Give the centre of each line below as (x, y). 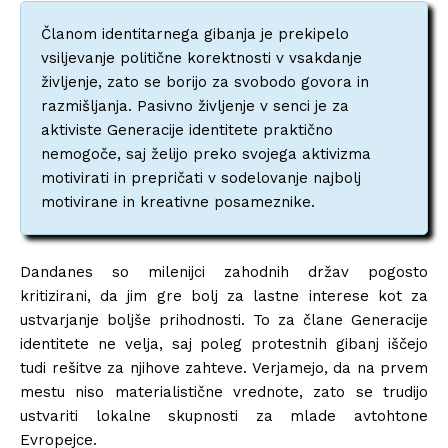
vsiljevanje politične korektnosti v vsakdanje (201, 57)
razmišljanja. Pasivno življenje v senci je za (195, 105)
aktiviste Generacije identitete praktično (187, 129)
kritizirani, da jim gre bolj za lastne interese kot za (224, 295)
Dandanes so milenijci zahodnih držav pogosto (224, 271)
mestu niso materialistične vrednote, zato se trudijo (224, 391)
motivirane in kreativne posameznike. (178, 201)
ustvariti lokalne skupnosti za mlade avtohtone (224, 415)
